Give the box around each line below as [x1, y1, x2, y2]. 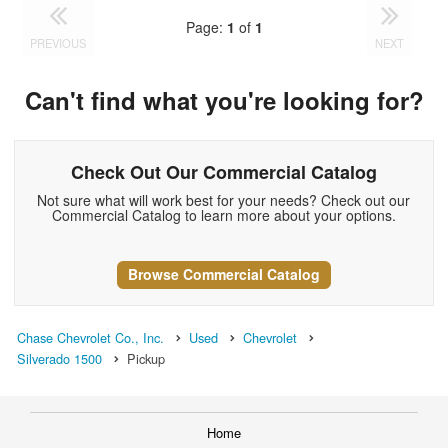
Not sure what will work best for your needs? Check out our [37, 190, 411, 211]
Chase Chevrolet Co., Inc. [17, 327, 164, 347]
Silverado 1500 [17, 348, 102, 368]
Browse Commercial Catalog [127, 264, 320, 285]
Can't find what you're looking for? [24, 82, 424, 117]
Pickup [127, 348, 165, 368]
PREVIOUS [30, 34, 87, 51]
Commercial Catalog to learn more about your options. [51, 205, 396, 226]
